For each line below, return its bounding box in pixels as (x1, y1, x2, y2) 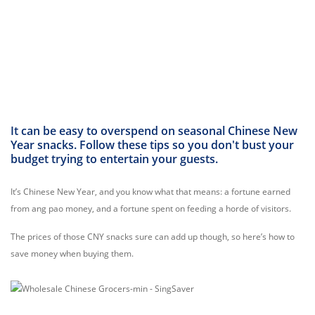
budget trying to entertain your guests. (11, 151, 218, 167)
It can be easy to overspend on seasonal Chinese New (11, 123, 297, 139)
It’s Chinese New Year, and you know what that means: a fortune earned (11, 186, 290, 198)
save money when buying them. (11, 247, 134, 259)
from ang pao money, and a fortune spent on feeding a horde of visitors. (11, 202, 291, 214)
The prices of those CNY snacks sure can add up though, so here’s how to (11, 231, 295, 243)
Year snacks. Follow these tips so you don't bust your (11, 137, 294, 153)
